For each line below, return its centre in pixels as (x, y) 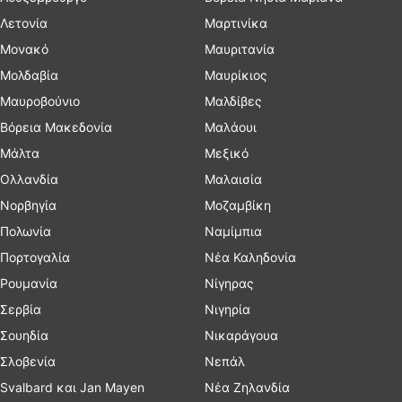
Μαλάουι (231, 127)
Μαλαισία (233, 179)
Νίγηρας (229, 283)
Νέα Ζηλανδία (247, 387)
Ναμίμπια (233, 231)
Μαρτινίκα (236, 23)
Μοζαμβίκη (238, 205)
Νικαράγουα (241, 335)
